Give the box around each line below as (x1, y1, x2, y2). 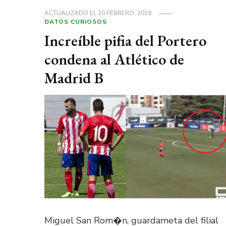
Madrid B (44, 68, 103, 88)
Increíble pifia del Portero (44, 31, 206, 51)
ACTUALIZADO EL (44, 9, 98, 18)
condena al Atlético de (44, 49, 184, 70)
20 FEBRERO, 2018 (97, 9, 151, 18)
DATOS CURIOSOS (44, 18, 107, 26)
